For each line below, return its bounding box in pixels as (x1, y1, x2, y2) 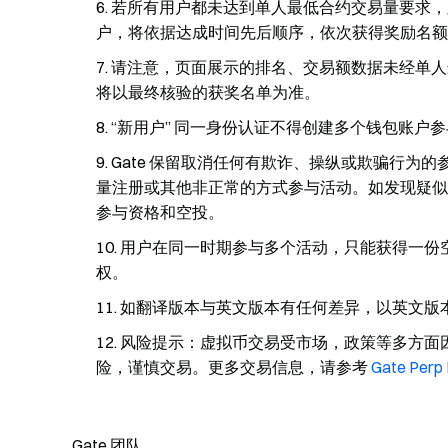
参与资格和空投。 (96, 202, 224, 222)
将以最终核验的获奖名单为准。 (96, 82, 320, 102)
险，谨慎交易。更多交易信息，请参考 (96, 357, 371, 377)
